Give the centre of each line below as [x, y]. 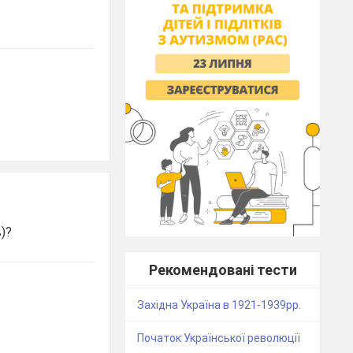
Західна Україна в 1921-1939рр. [219, 305]
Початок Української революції [219, 338]
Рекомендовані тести [223, 270]
